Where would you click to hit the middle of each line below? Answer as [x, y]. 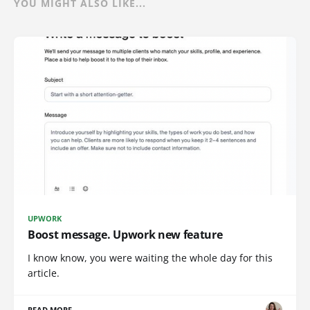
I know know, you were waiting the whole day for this [150, 258]
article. [44, 273]
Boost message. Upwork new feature [125, 235]
